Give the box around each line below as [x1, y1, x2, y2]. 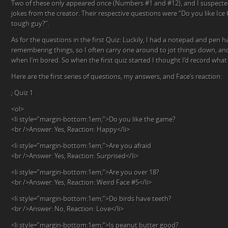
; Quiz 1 [11, 89, 33, 97]
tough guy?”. [11, 20, 49, 28]
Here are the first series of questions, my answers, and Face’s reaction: [11, 73, 222, 81]
